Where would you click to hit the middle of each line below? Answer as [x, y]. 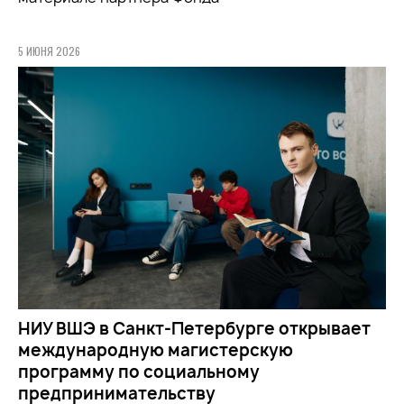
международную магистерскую [156, 350]
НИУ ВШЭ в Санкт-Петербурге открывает [194, 328]
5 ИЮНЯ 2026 [49, 50]
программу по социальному [139, 372]
